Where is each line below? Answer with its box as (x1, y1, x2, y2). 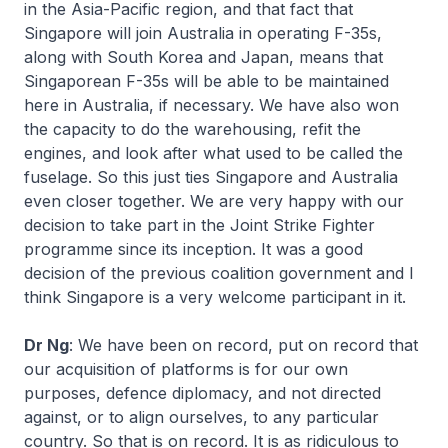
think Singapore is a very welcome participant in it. (24, 287, 406, 307)
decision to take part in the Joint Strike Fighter (24, 215, 375, 235)
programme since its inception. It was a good (24, 239, 363, 259)
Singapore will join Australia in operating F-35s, (24, 23, 382, 43)
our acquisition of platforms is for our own (24, 359, 348, 379)
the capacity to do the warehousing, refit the (24, 119, 361, 139)
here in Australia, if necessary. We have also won (24, 95, 399, 115)
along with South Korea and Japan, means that (24, 47, 383, 67)
